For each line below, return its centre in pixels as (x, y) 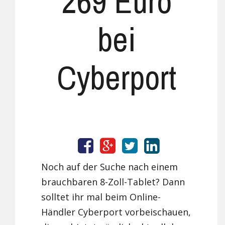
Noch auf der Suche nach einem (110, 167)
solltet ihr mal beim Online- (101, 197)
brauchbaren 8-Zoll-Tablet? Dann (113, 182)
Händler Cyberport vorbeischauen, (116, 212)
